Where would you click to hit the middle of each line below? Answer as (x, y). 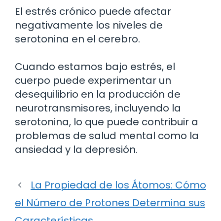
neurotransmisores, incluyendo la (98, 108)
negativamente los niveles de (89, 25)
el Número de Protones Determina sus (110, 203)
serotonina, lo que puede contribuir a (107, 122)
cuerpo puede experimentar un (93, 81)
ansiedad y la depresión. (76, 150)
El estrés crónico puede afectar (93, 12)
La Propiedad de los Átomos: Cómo (118, 185)
